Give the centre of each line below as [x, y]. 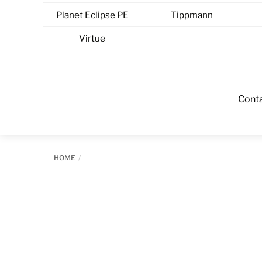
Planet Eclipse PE [92, 15]
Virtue [92, 38]
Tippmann [192, 15]
